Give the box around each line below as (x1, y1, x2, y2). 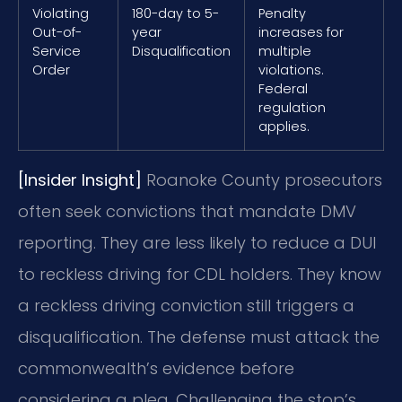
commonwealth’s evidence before (18, 356, 294, 380)
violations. (258, 60, 324, 79)
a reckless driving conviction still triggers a (18, 293, 354, 317)
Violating (32, 4, 89, 22)
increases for (258, 22, 344, 41)
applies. (258, 117, 310, 135)
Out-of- (32, 22, 82, 41)
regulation (258, 98, 326, 117)
